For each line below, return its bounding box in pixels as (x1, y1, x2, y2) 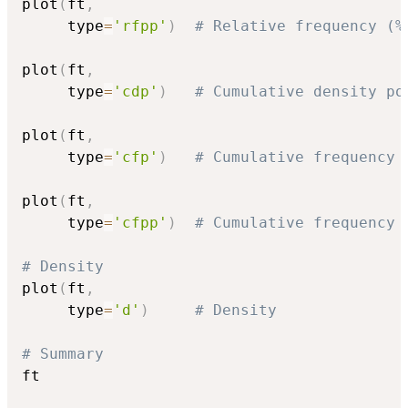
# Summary (22, 345, 104, 363)
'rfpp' (113, 17, 168, 36)
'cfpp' (113, 214, 168, 232)
